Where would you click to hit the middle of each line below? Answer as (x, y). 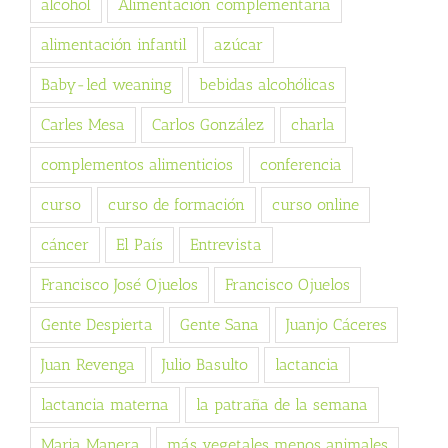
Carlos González (208, 125)
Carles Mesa (83, 125)
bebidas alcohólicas (267, 85)
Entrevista (226, 245)
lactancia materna (105, 405)
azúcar (238, 45)
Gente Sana (219, 325)
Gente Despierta (97, 325)
